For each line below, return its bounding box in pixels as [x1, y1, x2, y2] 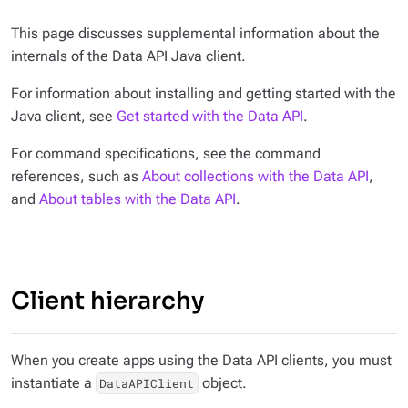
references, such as [11, 168, 142, 185]
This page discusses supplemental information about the [11, 25, 380, 42]
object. [198, 374, 247, 392]
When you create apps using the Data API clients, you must [11, 352, 392, 369]
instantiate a [11, 374, 96, 392]
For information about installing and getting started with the [11, 85, 396, 102]
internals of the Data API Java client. [11, 47, 246, 65]
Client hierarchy [11, 286, 205, 316]
